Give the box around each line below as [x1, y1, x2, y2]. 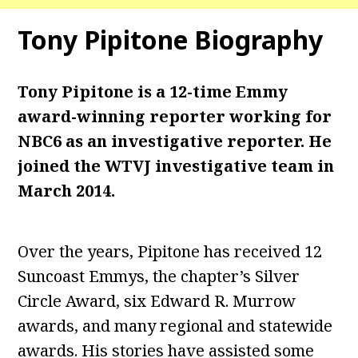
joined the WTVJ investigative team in [18, 155, 335, 177]
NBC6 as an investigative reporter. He [18, 130, 332, 152]
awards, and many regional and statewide [18, 315, 333, 336]
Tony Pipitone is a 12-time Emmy [18, 81, 288, 102]
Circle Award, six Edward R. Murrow [18, 290, 296, 312]
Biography [194, 22, 324, 57]
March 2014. [18, 180, 116, 201]
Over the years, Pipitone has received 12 [18, 241, 323, 262]
